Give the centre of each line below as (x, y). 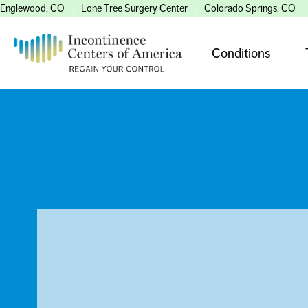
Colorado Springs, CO (250, 8)
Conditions (241, 53)
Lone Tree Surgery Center (134, 8)
